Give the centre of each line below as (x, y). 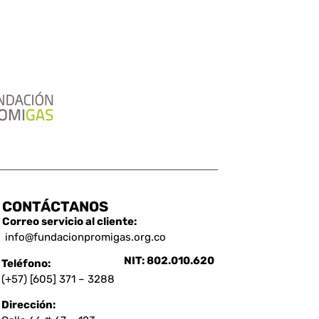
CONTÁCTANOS (56, 207)
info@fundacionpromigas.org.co (86, 237)
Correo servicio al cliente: (70, 222)
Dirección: (29, 305)
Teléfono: (26, 263)
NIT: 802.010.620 (169, 260)
